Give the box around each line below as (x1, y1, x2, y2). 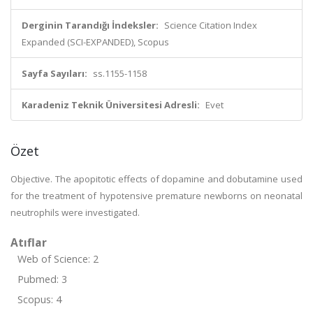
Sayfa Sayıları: (22, 67, 87, 80)
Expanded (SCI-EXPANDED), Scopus (22, 36, 169, 48)
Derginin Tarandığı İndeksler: (22, 19, 159, 31)
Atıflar (10, 235, 47, 250)
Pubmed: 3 (17, 272, 67, 286)
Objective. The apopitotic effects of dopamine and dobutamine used (10, 173, 303, 185)
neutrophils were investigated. (10, 206, 140, 219)
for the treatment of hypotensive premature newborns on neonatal (10, 189, 303, 202)
